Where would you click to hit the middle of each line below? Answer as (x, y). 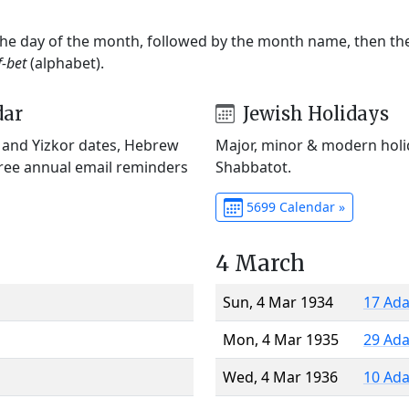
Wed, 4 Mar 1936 (280, 377)
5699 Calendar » (294, 206)
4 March (260, 263)
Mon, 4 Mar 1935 (281, 339)
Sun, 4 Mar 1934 (278, 302)
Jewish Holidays (313, 113)
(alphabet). (65, 63)
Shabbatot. (253, 167)
